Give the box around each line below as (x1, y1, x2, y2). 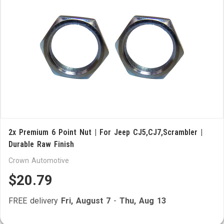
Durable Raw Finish (8, 139, 74, 149)
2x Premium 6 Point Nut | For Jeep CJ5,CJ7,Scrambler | (8, 127, 202, 137)
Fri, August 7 (61, 196, 110, 205)
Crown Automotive (8, 156, 69, 164)
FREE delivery (8, 196, 61, 205)
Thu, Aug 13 (119, 196, 166, 205)
